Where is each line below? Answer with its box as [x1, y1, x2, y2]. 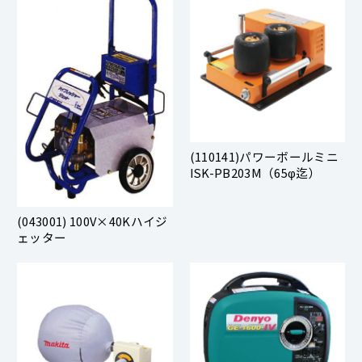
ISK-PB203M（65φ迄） [189, 163, 321, 181]
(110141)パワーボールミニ [189, 147, 339, 165]
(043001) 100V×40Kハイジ [17, 212, 168, 229]
